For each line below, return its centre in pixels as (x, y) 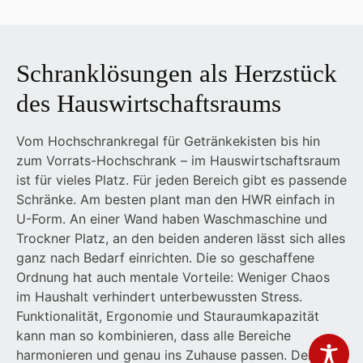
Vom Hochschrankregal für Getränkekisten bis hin (168, 141)
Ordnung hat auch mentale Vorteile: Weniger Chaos (173, 278)
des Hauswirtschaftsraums (149, 104)
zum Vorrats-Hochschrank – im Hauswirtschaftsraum (178, 161)
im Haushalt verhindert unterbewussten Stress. (159, 297)
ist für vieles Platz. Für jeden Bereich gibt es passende (181, 180)
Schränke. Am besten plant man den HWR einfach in (175, 200)
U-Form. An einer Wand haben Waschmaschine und (172, 219)
